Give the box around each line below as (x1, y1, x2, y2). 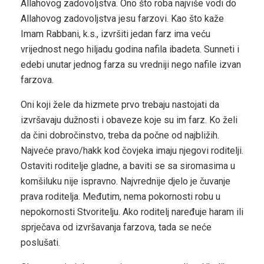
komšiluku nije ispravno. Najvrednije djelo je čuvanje (21, 176, 230, 187)
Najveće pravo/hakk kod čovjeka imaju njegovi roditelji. (21, 145, 243, 157)
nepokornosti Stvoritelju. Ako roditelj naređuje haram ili (21, 206, 243, 218)
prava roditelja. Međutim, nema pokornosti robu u (21, 191, 220, 203)
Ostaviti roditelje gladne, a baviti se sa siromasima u (21, 160, 235, 172)
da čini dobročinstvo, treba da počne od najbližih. (21, 130, 219, 141)
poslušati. (21, 237, 60, 249)
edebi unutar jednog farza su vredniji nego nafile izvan (21, 59, 241, 71)
